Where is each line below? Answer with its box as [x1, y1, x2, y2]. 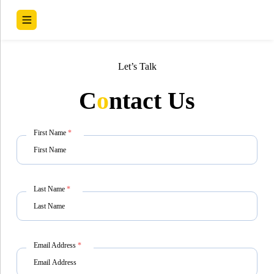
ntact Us [109, 87, 195, 114]
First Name [33, 128, 68, 137]
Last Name [33, 185, 67, 193]
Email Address [33, 241, 78, 250]
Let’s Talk [117, 61, 157, 72]
